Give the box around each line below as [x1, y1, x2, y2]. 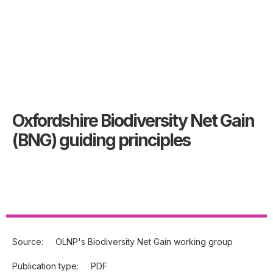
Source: [12, 236, 43, 247]
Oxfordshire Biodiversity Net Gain [12, 110, 254, 131]
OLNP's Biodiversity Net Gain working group [55, 236, 233, 247]
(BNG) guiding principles [12, 130, 190, 151]
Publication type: [12, 261, 79, 271]
